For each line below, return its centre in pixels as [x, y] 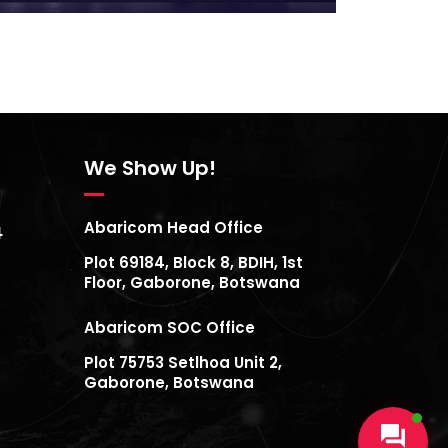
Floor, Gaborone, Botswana [191, 282]
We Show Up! [149, 167]
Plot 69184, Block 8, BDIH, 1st [193, 262]
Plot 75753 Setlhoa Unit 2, [182, 362]
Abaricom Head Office [173, 227]
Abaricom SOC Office [169, 327]
